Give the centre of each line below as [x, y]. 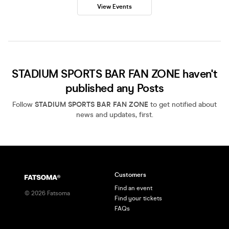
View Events [114, 7]
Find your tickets [138, 198]
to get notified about [182, 105]
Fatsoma [58, 193]
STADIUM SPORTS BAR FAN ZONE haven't [114, 74]
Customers [130, 175]
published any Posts [114, 88]
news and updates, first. [114, 115]
